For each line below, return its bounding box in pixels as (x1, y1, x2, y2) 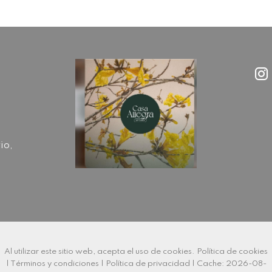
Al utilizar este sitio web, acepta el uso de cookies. (4, 247, 197, 256)
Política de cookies (197, 247, 268, 256)
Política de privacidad (105, 259, 190, 268)
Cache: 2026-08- (196, 259, 267, 268)
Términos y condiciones (10, 259, 99, 268)
